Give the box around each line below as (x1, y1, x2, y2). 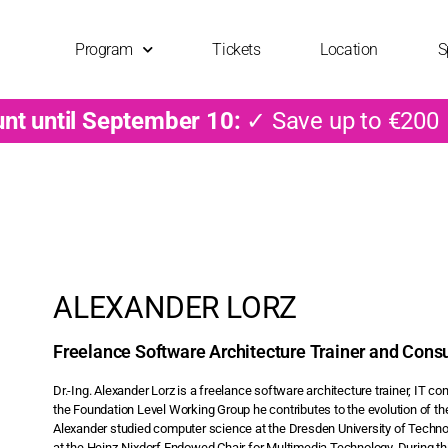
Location (320, 39, 378, 59)
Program (75, 39, 133, 59)
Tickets (212, 39, 261, 59)
